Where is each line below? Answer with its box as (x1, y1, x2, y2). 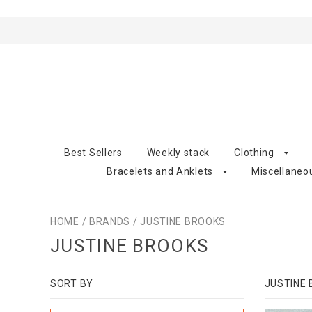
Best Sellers (64, 146, 123, 158)
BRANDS (88, 215, 131, 227)
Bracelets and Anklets (107, 165, 213, 177)
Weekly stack (146, 146, 210, 158)
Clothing (234, 146, 274, 158)
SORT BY (50, 278, 93, 289)
